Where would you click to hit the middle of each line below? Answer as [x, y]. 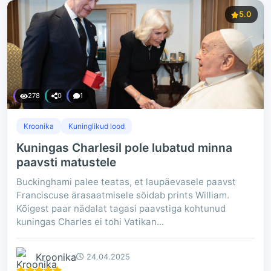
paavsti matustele [66, 162]
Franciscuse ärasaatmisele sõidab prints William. [123, 195]
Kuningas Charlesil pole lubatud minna [124, 148]
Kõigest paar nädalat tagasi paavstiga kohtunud [121, 208]
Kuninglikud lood [96, 126]
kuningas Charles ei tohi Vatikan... [90, 222]
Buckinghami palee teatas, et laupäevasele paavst [126, 182]
